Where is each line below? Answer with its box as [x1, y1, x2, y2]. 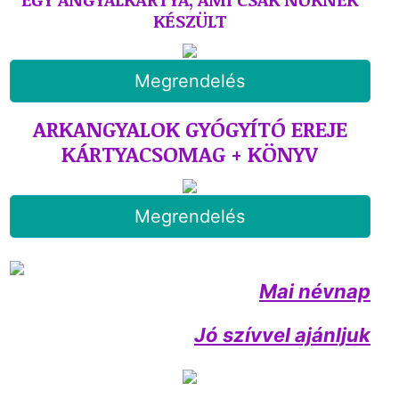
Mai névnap [258, 280, 370, 303]
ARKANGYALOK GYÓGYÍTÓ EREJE [32, 114, 347, 143]
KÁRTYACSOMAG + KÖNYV [61, 139, 319, 168]
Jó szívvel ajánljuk [193, 323, 370, 346]
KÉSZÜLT [152, 8, 227, 33]
